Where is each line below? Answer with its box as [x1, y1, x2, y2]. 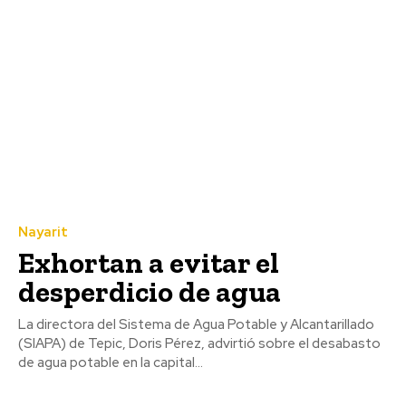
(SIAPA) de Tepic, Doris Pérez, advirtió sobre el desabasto [18, 333, 381, 353]
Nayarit [18, 222, 68, 241]
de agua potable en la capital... [18, 353, 203, 372]
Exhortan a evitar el [18, 245, 279, 280]
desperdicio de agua [18, 274, 281, 309]
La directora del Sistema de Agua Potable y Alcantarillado [18, 314, 374, 333]
